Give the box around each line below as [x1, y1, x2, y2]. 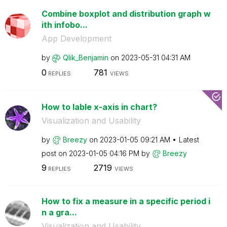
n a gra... [41, 207, 77, 217]
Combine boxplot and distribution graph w [41, 9, 211, 19]
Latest [178, 135, 199, 144]
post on [41, 148, 69, 158]
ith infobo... [41, 20, 88, 30]
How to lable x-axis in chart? [41, 101, 157, 112]
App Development [41, 33, 111, 44]
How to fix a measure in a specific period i [41, 196, 210, 206]
